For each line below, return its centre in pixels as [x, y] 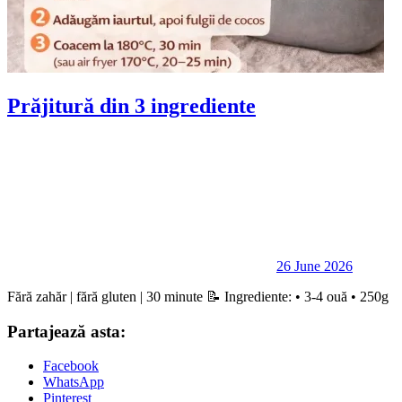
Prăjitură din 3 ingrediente [131, 105]
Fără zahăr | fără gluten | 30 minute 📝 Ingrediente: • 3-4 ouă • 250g [198, 296]
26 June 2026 [315, 266]
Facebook [71, 366]
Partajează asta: [66, 331]
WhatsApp [74, 382]
